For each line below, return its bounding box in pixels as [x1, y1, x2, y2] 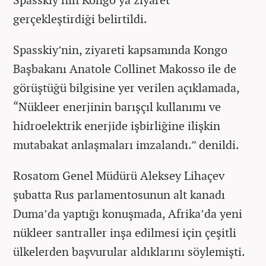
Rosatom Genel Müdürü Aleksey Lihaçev [13, 167, 224, 183]
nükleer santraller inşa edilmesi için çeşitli [13, 224, 236, 240]
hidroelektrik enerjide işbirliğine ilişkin [13, 117, 220, 134]
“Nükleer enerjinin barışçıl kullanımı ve [13, 98, 221, 115]
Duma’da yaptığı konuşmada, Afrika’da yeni [13, 205, 242, 221]
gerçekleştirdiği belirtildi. [13, 10, 147, 27]
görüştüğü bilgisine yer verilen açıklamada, [13, 79, 239, 96]
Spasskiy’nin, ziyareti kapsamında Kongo [13, 41, 227, 58]
